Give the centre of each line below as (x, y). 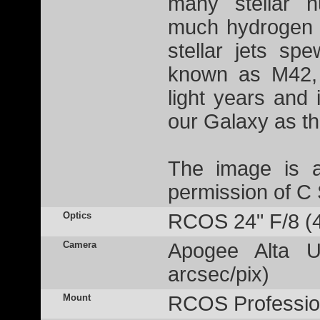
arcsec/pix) (218, 274)
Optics (77, 215)
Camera (79, 245)
